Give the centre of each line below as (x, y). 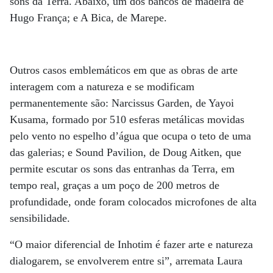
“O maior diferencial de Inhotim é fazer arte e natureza (131, 244)
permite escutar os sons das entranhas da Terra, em (122, 169)
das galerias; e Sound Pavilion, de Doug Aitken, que (126, 152)
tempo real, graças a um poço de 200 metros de (115, 185)
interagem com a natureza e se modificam (102, 87)
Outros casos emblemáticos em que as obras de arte (124, 70)
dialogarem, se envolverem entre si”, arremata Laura (126, 261)
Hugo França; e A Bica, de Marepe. (88, 18)
